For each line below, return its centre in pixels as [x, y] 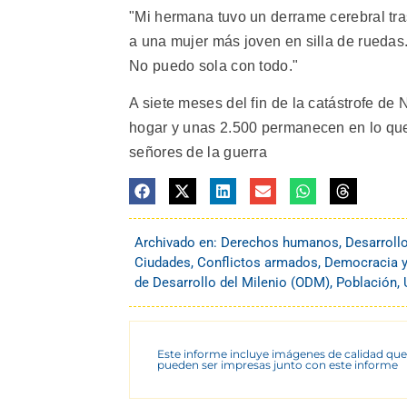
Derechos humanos [280, 243]
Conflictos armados [258, 263]
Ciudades [163, 263]
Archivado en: [178, 243]
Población [367, 283]
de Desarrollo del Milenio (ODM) [232, 283]
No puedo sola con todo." [214, 66]
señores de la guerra [199, 153]
